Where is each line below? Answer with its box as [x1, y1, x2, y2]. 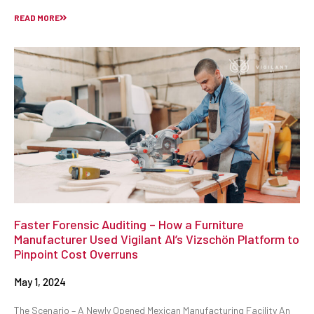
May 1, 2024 [14, 275, 66, 288]
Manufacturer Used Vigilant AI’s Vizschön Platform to [14, 231, 299, 247]
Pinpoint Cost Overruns [14, 245, 138, 261]
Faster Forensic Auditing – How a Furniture [14, 216, 244, 232]
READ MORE [14, 13, 60, 23]
